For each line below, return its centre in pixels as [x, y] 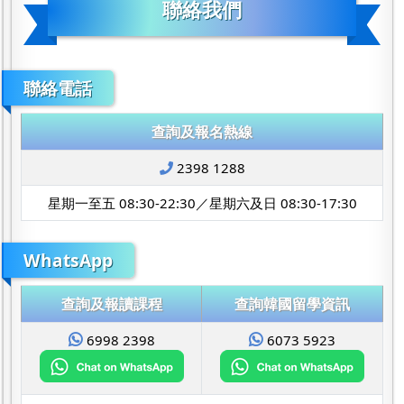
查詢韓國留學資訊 [292, 303]
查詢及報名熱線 [202, 131]
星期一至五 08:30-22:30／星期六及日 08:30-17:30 [202, 202]
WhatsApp [68, 260]
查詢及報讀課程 [111, 303]
